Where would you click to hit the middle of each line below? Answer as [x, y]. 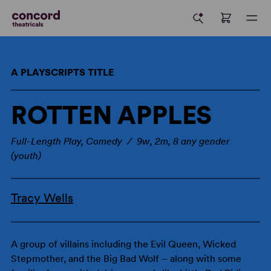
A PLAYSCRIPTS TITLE [62, 72]
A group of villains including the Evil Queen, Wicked [123, 244]
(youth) [26, 156]
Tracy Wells [42, 198]
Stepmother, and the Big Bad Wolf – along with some [126, 259]
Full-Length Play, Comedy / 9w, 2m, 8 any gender [120, 141]
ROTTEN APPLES [111, 115]
